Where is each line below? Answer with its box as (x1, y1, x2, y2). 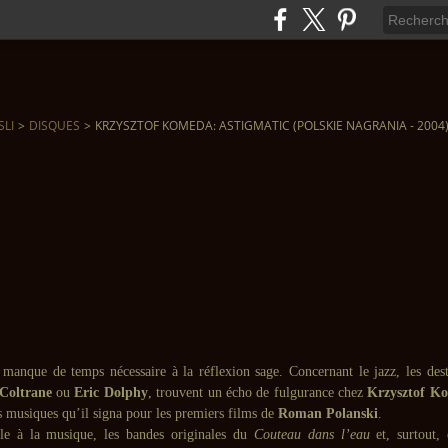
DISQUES (29, 117, 80, 134)
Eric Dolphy (74, 385, 148, 400)
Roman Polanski (278, 406, 378, 421)
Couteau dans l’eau (253, 427, 370, 442)
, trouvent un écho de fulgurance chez (147, 385, 368, 400)
